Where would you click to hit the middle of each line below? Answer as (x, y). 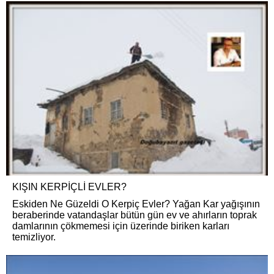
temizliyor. (34, 237)
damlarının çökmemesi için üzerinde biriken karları (121, 226)
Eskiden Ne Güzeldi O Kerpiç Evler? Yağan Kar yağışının (136, 204)
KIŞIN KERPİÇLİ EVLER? (69, 187)
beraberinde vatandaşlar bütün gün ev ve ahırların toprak (135, 215)
